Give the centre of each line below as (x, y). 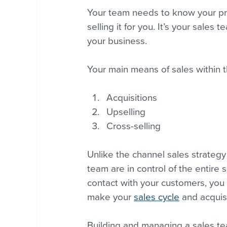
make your (110, 197)
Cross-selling (134, 126)
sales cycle (157, 197)
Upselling (126, 112)
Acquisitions (132, 98)
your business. (117, 41)
